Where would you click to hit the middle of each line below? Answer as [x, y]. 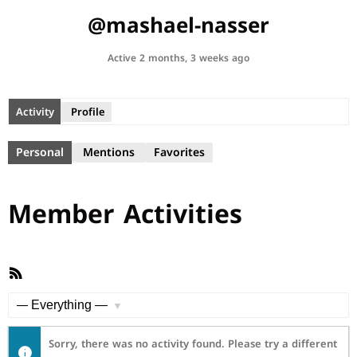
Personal [40, 153]
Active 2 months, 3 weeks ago [178, 58]
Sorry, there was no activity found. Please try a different [193, 344]
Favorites [179, 153]
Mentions [109, 153]
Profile [88, 112]
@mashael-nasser [178, 26]
